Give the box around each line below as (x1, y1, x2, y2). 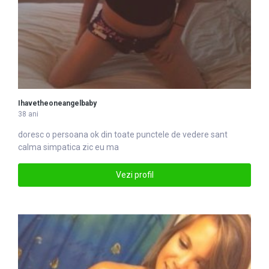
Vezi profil (115, 169, 154, 180)
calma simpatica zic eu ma (18, 142, 119, 152)
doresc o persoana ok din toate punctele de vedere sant (18, 129, 228, 139)
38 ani (18, 109, 38, 118)
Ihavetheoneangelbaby (18, 98, 97, 107)
